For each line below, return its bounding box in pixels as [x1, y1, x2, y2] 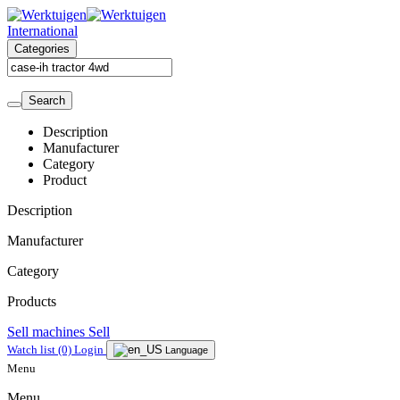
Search [29, 94, 65, 107]
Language [165, 345, 208, 355]
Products [7, 294, 56, 309]
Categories [14, 42, 70, 55]
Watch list [7, 343, 58, 356]
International [7, 23, 78, 38]
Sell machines [7, 324, 88, 339]
